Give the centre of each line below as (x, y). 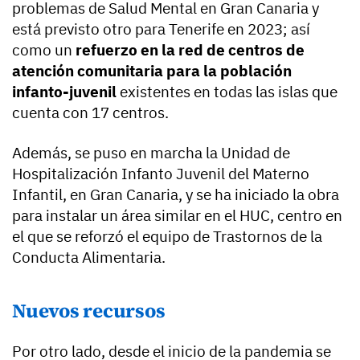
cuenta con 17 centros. (90, 112)
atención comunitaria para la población (152, 70)
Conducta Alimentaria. (89, 257)
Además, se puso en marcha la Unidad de (151, 152)
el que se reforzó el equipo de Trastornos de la (167, 236)
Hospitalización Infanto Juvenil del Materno (161, 173)
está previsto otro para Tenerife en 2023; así (161, 29)
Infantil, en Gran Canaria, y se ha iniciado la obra (176, 194)
